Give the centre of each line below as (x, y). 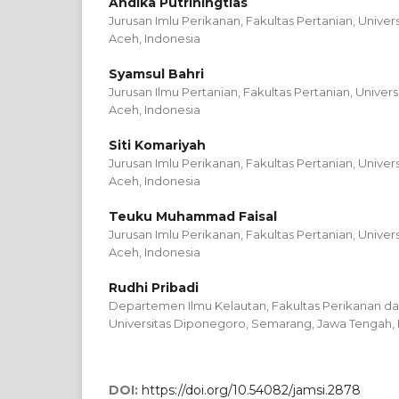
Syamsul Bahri (156, 73)
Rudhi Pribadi (154, 287)
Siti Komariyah (157, 145)
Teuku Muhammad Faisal (193, 216)
